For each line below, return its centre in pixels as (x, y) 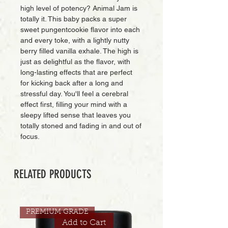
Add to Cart (84, 223)
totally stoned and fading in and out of (81, 126)
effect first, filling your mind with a (74, 104)
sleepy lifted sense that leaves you (76, 115)
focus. (30, 136)
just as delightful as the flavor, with (75, 62)
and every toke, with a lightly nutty (75, 40)
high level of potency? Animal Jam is (79, 8)
